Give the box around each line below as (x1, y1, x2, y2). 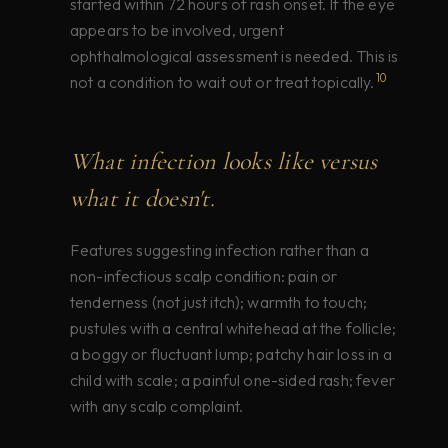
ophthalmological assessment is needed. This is (70, 45, 399, 66)
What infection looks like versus (70, 147, 378, 177)
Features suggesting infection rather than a (70, 240, 369, 261)
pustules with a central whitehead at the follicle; (70, 318, 397, 339)
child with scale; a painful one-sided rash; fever (70, 370, 395, 391)
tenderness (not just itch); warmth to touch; (70, 292, 368, 313)
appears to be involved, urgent (70, 19, 284, 40)
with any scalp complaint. (70, 396, 244, 417)
